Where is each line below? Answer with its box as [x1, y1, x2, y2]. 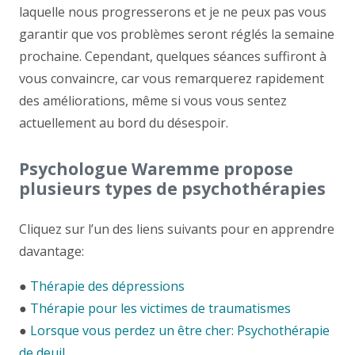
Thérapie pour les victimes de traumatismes [30, 299, 291, 317]
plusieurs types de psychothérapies [19, 177, 326, 200]
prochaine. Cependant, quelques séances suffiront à [19, 47, 326, 65]
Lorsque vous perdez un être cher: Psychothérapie [30, 321, 330, 339]
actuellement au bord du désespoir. [19, 113, 228, 132]
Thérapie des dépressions [30, 277, 185, 295]
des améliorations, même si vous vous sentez [19, 91, 287, 109]
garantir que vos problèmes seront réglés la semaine [19, 25, 334, 43]
